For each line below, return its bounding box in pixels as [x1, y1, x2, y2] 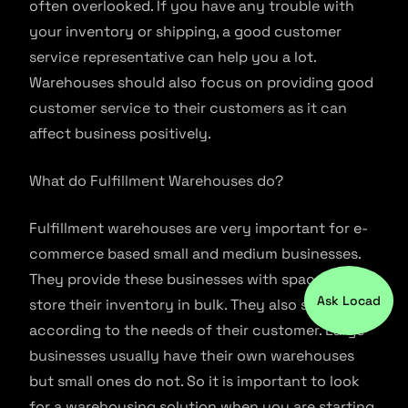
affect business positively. [29, 123, 215, 143]
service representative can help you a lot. [29, 46, 316, 66]
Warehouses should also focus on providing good [29, 72, 373, 92]
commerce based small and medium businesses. [29, 243, 361, 263]
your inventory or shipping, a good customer [29, 21, 342, 41]
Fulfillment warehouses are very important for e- [29, 218, 368, 238]
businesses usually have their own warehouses [29, 345, 354, 365]
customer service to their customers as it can [29, 97, 347, 117]
